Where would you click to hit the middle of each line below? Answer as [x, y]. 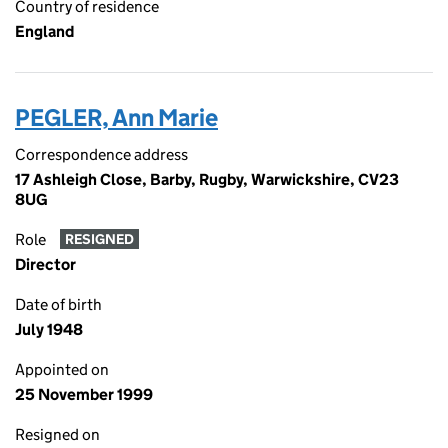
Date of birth [58, 304]
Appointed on [62, 369]
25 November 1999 [84, 394]
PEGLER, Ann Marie [116, 117]
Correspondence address [101, 154]
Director [45, 264]
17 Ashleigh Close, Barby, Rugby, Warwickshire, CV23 [207, 179]
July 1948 [49, 329]
